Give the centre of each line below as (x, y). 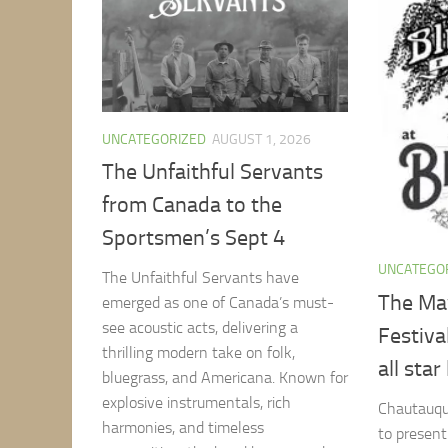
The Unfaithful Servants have (200, 278)
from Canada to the (192, 205)
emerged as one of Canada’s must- (218, 303)
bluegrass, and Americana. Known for (225, 378)
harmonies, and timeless (183, 428)
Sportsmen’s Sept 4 (193, 238)
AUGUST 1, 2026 (261, 140)
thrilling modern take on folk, (198, 353)
